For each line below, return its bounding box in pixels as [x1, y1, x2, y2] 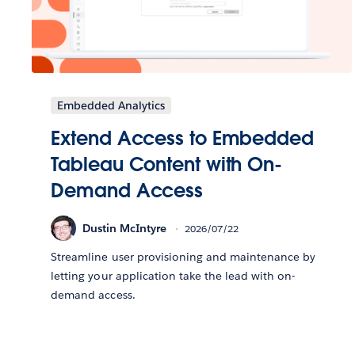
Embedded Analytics [57, 98, 166, 113]
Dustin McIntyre [82, 220, 167, 235]
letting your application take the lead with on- [51, 269, 296, 284]
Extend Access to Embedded [51, 126, 314, 151]
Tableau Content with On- [51, 152, 283, 177]
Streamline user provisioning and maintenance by [51, 250, 316, 265]
